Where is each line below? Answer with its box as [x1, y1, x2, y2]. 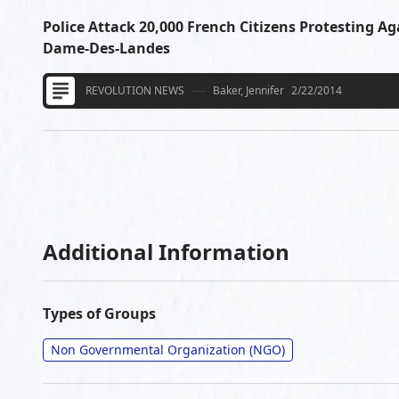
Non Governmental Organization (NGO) [51, 341, 285, 358]
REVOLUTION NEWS [85, 83, 184, 98]
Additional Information [43, 237, 289, 266]
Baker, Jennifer [213, 83, 284, 98]
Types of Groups [43, 304, 156, 323]
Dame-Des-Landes [43, 38, 170, 58]
